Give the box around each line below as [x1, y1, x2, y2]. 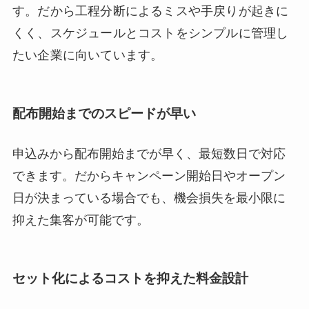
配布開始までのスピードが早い [12, 106, 196, 121]
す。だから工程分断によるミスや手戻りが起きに [12, 3, 289, 18]
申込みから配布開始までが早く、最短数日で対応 [12, 146, 286, 161]
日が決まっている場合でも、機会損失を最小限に [12, 190, 286, 205]
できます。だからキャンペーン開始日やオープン [12, 168, 286, 183]
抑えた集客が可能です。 [12, 212, 149, 227]
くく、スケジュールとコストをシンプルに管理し [12, 26, 289, 40]
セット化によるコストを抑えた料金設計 [12, 270, 248, 286]
